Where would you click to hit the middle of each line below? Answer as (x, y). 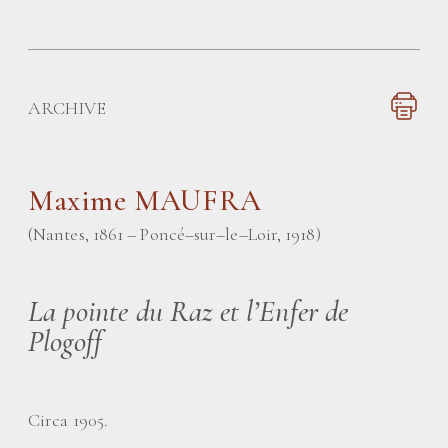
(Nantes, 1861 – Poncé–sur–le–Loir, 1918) (174, 234)
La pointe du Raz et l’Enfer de (188, 311)
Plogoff (65, 341)
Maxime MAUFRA (145, 200)
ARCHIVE (67, 108)
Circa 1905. (68, 420)
